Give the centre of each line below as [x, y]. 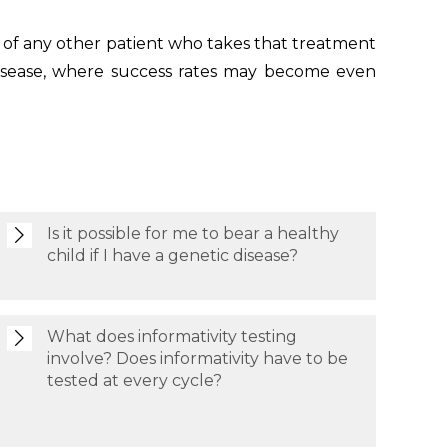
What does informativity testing [171, 336]
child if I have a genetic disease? [172, 255]
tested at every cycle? [134, 380]
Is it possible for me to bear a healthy [192, 233]
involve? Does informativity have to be [197, 358]
